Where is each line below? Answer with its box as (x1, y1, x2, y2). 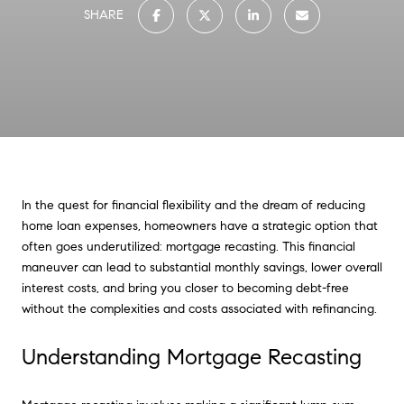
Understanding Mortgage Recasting (22, 343, 362, 371)
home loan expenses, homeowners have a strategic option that (22, 218, 378, 234)
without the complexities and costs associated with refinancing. (22, 301, 377, 317)
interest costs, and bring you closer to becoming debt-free (22, 280, 349, 296)
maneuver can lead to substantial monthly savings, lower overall (22, 260, 382, 275)
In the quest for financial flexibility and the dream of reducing (22, 197, 365, 213)
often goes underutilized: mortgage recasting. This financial (22, 239, 355, 254)
